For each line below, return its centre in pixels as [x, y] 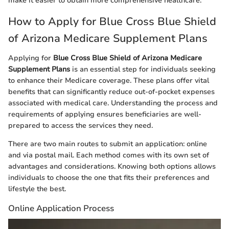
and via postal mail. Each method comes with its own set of [109, 155]
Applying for [31, 58]
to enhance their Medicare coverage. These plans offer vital [109, 80]
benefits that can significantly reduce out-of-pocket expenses [111, 91]
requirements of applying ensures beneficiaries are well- [105, 114]
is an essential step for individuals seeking [143, 69]
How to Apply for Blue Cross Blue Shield [112, 22]
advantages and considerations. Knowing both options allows [112, 166]
